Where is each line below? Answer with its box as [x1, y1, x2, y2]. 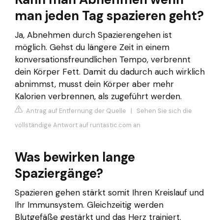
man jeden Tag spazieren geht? [15, 7, 204, 24]
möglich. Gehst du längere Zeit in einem [15, 41, 169, 53]
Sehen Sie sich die [137, 107, 192, 115]
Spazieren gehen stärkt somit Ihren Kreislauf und [15, 187, 204, 198]
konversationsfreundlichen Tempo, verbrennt [15, 54, 191, 65]
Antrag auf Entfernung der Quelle [25, 107, 126, 115]
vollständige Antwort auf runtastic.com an [15, 121, 140, 130]
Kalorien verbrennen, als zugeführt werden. [15, 90, 182, 102]
